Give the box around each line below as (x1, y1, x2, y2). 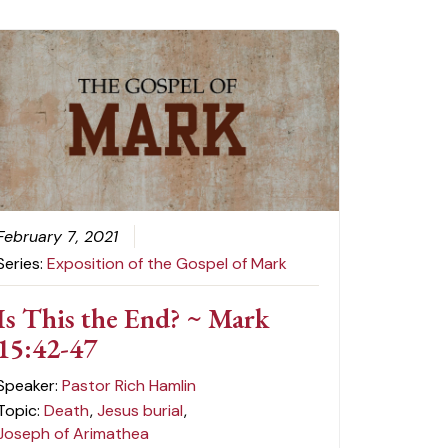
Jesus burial (97, 399, 184, 421)
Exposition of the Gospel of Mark (47, 252, 288, 274)
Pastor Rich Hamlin (62, 374, 197, 396)
